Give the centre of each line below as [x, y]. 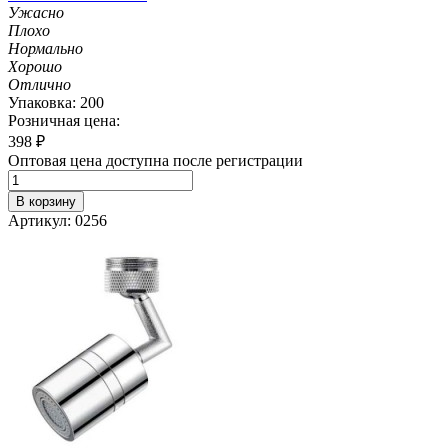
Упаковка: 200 [56, 102]
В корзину [46, 201]
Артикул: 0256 [57, 220]
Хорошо [35, 66]
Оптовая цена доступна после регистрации [155, 160]
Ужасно [36, 12]
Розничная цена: [64, 120]
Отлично [39, 84]
